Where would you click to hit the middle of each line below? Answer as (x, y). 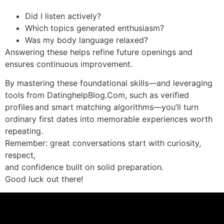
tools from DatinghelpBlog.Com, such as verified (97, 95)
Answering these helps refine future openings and (99, 52)
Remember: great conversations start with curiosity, (103, 143)
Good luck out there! (44, 179)
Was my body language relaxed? (86, 40)
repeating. (24, 131)
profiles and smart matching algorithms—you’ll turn (102, 107)
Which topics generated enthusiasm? (94, 28)
